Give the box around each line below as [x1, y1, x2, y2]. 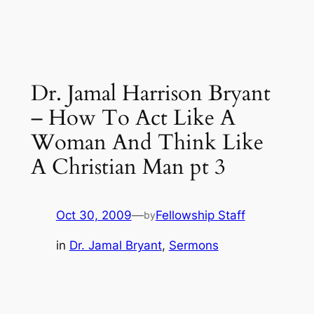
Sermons [168, 238, 219, 252]
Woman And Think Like [30, 128, 264, 158]
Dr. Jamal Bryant [69, 238, 162, 252]
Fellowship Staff [155, 207, 245, 222]
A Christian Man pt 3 [30, 152, 226, 182]
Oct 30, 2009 [55, 207, 132, 222]
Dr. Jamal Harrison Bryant [30, 78, 271, 109]
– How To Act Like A [30, 103, 235, 133]
